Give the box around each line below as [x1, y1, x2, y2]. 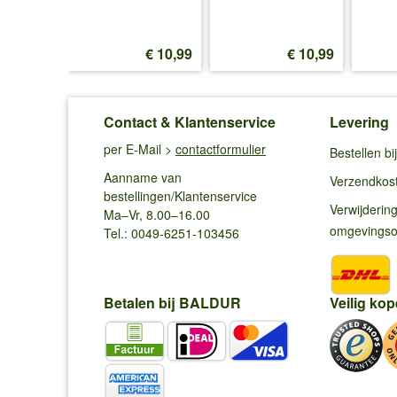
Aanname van [104, 167, 182, 186]
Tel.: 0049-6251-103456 [104, 223, 239, 242]
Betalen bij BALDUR [104, 292, 241, 314]
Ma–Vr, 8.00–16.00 [104, 205, 210, 223]
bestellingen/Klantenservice [104, 186, 257, 205]
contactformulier [175, 139, 266, 158]
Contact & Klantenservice [104, 111, 276, 132]
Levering [330, 111, 389, 132]
